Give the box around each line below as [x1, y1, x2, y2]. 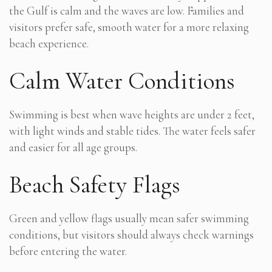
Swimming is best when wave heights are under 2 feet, [9, 107, 254, 122]
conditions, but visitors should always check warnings [9, 228, 254, 242]
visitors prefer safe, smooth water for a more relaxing [9, 20, 249, 35]
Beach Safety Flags [9, 170, 180, 200]
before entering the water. [9, 244, 127, 259]
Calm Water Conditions [9, 66, 235, 96]
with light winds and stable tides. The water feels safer [9, 124, 256, 138]
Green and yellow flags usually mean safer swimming [9, 211, 249, 226]
